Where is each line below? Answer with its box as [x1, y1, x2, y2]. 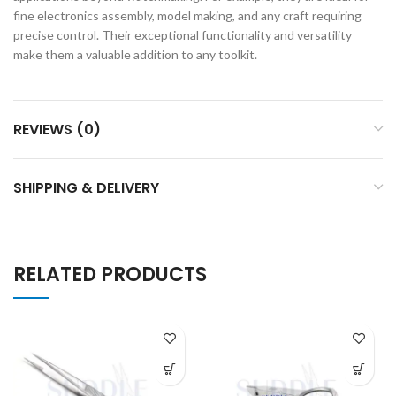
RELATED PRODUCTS [13, 260, 207, 288]
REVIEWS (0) [13, 118, 101, 140]
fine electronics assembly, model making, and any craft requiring [13, 7, 362, 23]
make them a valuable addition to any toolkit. [13, 46, 257, 62]
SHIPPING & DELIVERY [13, 177, 159, 198]
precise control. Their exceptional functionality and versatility [13, 27, 352, 42]
